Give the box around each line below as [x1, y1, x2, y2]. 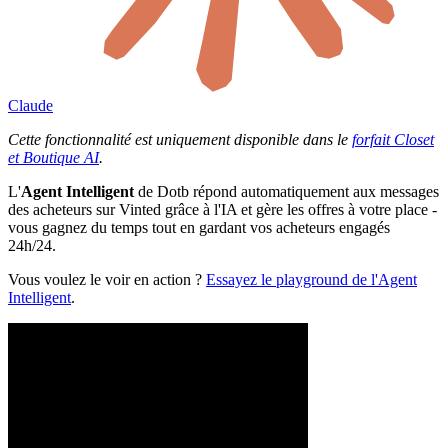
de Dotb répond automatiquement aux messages [134, 182, 439, 200]
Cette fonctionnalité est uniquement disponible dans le [8, 130, 352, 148]
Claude [8, 96, 53, 114]
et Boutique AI [8, 148, 99, 166]
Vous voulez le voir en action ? [8, 270, 206, 288]
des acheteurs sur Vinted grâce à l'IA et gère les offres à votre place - [8, 200, 437, 218]
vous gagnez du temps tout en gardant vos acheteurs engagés [8, 218, 390, 236]
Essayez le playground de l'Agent [206, 270, 417, 288]
